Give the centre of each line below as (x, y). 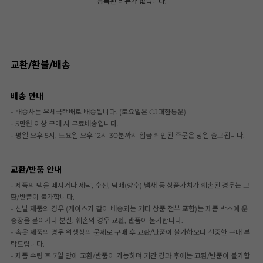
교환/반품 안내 (36, 170)
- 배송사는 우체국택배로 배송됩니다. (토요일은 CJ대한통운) (98, 112)
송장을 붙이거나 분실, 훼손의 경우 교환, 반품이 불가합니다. (97, 221)
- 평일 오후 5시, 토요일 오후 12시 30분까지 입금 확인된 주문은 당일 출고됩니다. (128, 136)
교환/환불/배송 (41, 65)
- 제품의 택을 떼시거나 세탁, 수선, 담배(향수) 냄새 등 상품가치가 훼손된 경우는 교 (130, 186)
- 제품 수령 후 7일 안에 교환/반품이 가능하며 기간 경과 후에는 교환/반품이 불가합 (130, 256)
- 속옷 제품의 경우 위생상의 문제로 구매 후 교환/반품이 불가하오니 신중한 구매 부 (130, 232)
